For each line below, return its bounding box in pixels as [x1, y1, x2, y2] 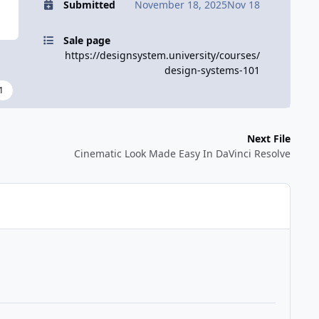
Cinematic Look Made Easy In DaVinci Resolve [74, 146, 291, 160]
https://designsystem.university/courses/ [65, 48, 260, 63]
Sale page [63, 33, 110, 48]
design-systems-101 [164, 63, 260, 78]
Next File [247, 131, 291, 145]
